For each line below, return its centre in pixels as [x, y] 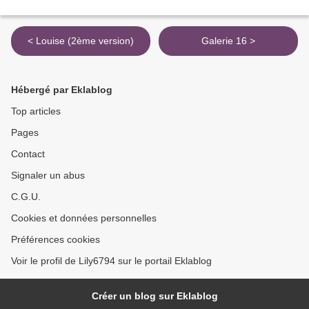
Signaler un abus [48, 176]
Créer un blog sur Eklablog [154, 296]
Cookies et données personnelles [84, 218]
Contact [28, 154]
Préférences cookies [56, 240]
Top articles [36, 111]
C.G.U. [26, 197]
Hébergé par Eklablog [62, 90]
